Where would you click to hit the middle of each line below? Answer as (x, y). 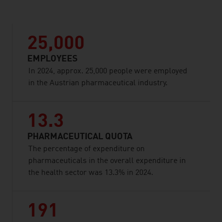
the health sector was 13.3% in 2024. (91, 173)
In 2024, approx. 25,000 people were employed (108, 71)
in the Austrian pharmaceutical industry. (98, 83)
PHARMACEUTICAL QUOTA (80, 137)
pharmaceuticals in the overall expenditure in (107, 161)
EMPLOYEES (53, 59)
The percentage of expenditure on (86, 149)
